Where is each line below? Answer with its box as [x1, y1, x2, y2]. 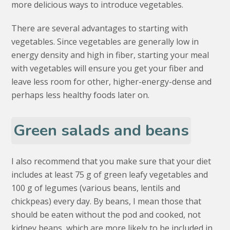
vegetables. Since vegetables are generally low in [11, 36, 199, 48]
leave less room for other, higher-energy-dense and [11, 76, 212, 88]
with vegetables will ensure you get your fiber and [11, 63, 204, 74]
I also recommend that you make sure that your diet [11, 156, 212, 167]
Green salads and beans [13, 120, 189, 142]
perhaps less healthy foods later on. [11, 89, 150, 101]
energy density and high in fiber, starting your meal [11, 49, 209, 61]
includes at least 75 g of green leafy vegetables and [11, 169, 208, 181]
